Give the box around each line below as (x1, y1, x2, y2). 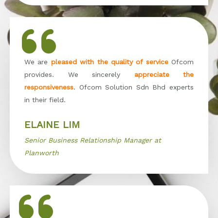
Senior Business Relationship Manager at (24, 136, 161, 144)
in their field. (24, 95, 66, 104)
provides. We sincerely (24, 70, 134, 78)
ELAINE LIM (24, 118, 80, 130)
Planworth (24, 148, 59, 157)
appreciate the (134, 70, 194, 78)
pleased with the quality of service (51, 57, 168, 66)
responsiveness (24, 83, 73, 91)
